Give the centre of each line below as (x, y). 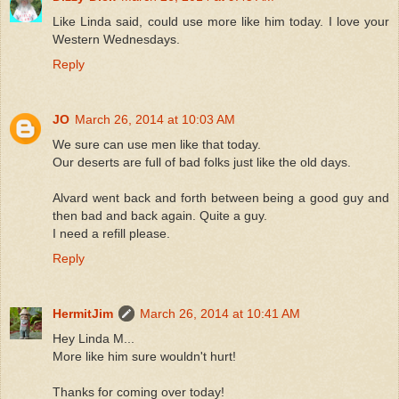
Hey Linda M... (94, 338)
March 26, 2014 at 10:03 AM (155, 119)
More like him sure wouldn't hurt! (144, 356)
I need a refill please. (111, 233)
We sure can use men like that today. (157, 144)
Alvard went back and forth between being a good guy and (221, 197)
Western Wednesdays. (116, 39)
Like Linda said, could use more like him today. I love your (221, 21)
